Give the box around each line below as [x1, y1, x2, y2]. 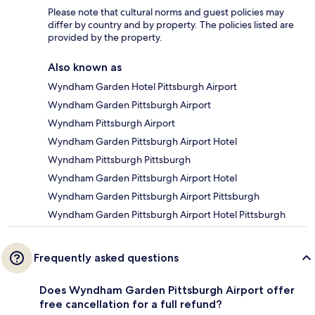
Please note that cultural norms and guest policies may [48, 6, 284, 19]
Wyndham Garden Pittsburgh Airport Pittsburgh [48, 190, 259, 203]
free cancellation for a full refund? [39, 297, 222, 311]
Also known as [48, 60, 122, 75]
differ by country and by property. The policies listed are [48, 18, 294, 32]
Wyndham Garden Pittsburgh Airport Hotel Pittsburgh [48, 208, 285, 221]
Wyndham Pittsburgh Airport [48, 117, 175, 130]
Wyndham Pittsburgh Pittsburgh [48, 153, 191, 167]
